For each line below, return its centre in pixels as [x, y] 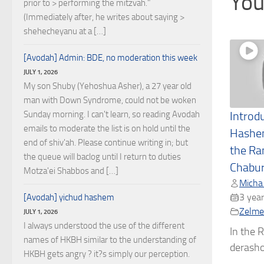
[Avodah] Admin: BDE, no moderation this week [110, 58]
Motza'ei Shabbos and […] [71, 171]
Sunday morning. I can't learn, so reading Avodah [112, 114]
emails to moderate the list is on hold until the [107, 128]
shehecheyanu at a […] [65, 31]
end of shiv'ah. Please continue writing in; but [106, 143]
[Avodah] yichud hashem [69, 197]
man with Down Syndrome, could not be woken [110, 100]
